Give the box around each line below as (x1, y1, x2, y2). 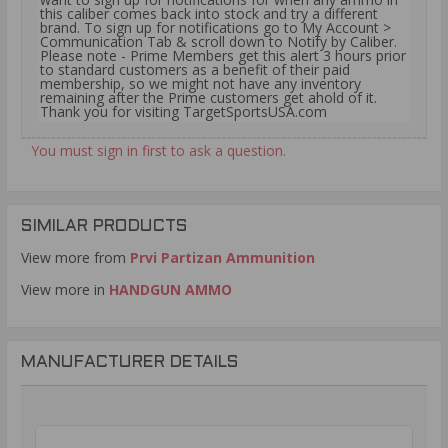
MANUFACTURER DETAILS (21, 355, 239, 372)
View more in (21, 280, 109, 300)
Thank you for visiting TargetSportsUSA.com (40, 102, 327, 122)
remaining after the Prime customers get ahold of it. (40, 88, 377, 108)
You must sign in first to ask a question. (31, 141, 286, 161)
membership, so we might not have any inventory (40, 74, 361, 94)
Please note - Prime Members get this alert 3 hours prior (40, 46, 406, 66)
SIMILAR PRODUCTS (21, 219, 188, 236)
